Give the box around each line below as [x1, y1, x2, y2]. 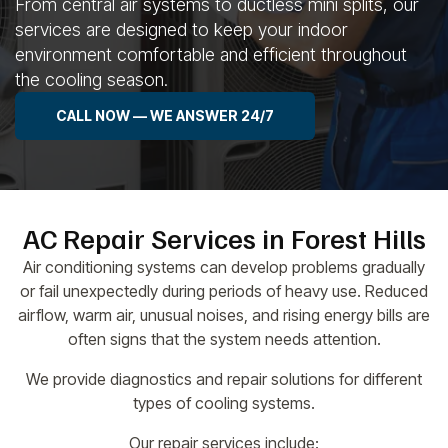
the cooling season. [15, 68, 168, 90]
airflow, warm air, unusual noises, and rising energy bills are [18, 304, 430, 325]
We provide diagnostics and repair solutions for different [26, 368, 422, 389]
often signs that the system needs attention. [67, 328, 381, 349]
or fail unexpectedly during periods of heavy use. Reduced [20, 280, 428, 301]
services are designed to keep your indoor [15, 18, 348, 40]
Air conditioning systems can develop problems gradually [23, 256, 425, 277]
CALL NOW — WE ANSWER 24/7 [56, 106, 274, 124]
